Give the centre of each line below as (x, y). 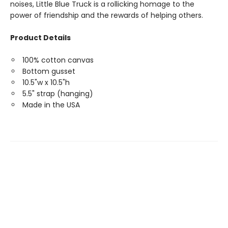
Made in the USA (51, 105)
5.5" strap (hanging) (58, 94)
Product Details (40, 38)
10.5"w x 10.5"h (46, 82)
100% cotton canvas (58, 60)
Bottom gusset (49, 71)
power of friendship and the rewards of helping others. (107, 15)
